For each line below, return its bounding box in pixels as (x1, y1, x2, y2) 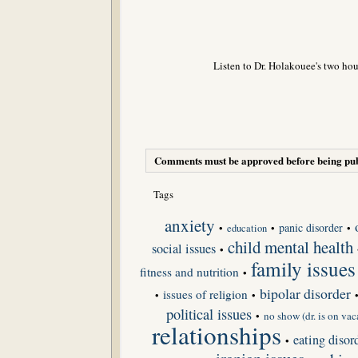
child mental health (227, 235, 353, 258)
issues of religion (163, 285, 248, 302)
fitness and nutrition (139, 263, 239, 280)
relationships (152, 317, 281, 352)
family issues (250, 255, 356, 282)
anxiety (164, 213, 215, 237)
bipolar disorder (260, 283, 351, 303)
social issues (151, 239, 216, 257)
